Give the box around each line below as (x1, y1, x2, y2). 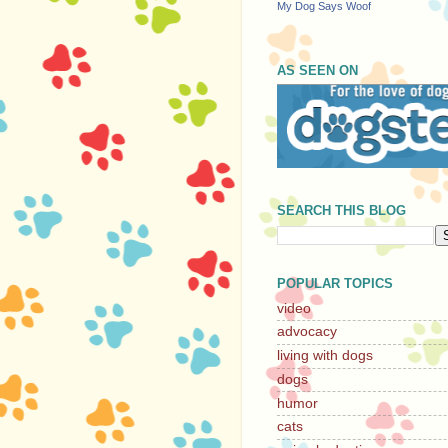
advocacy (277, 324, 337, 340)
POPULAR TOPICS (277, 275, 393, 291)
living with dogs (277, 348, 373, 364)
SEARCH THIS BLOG (277, 203, 406, 219)
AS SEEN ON (277, 62, 358, 78)
